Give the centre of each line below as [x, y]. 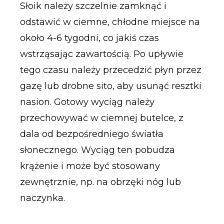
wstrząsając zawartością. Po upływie [101, 54]
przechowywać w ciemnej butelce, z [101, 118]
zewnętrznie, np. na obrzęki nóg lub [100, 182]
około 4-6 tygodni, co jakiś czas [89, 38]
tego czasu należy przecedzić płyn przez [110, 70]
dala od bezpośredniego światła [91, 134]
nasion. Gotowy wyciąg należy [87, 102]
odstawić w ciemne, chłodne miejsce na [110, 22]
